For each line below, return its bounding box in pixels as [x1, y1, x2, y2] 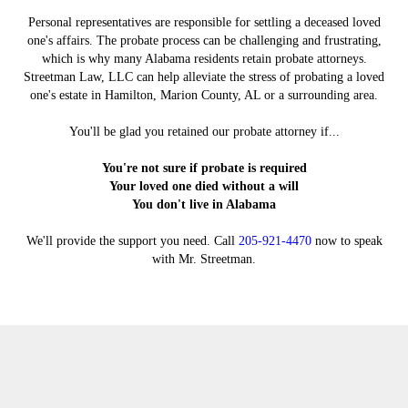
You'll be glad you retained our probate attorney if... [68, 125, 340, 138]
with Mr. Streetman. [152, 252, 256, 266]
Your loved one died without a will [109, 179, 299, 193]
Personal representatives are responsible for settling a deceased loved [27, 15, 381, 29]
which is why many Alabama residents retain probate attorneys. [41, 52, 367, 66]
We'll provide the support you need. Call [25, 234, 239, 248]
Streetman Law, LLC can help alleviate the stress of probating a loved [24, 70, 384, 84]
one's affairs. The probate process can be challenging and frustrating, [26, 34, 382, 47]
